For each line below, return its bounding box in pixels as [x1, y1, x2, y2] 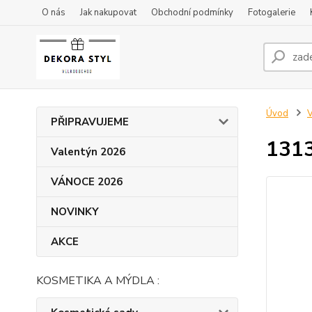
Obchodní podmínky [151, 6, 233, 19]
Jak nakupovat [80, 6, 136, 19]
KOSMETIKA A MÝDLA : [36, 273, 159, 288]
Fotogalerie [248, 6, 295, 19]
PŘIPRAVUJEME [51, 115, 129, 129]
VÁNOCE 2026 [51, 175, 123, 189]
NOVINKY [51, 205, 99, 219]
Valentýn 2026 [51, 145, 125, 159]
